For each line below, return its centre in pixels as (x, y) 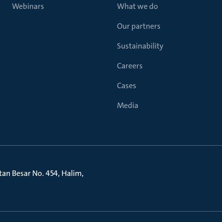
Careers (130, 66)
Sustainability (140, 46)
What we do (138, 6)
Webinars (28, 6)
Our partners (139, 26)
